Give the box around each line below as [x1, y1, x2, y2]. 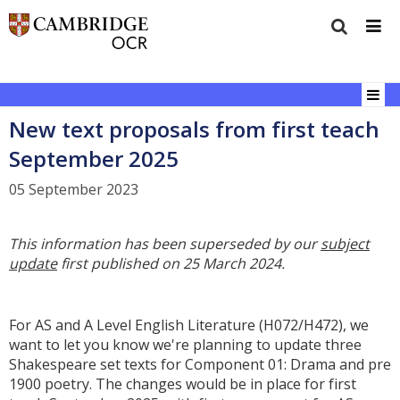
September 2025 [9, 143, 179, 173]
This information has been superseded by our [9, 233, 321, 254]
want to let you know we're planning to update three [9, 335, 362, 355]
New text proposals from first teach [9, 113, 379, 144]
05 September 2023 [9, 179, 138, 200]
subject [321, 233, 370, 254]
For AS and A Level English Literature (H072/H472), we [9, 315, 369, 336]
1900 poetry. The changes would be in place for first [9, 374, 356, 395]
